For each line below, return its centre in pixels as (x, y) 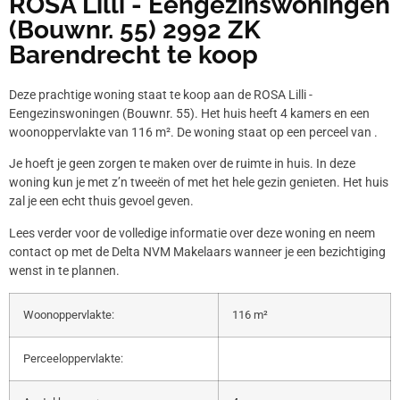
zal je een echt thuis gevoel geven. (101, 201)
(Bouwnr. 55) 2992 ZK (135, 29)
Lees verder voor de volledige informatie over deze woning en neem (192, 233)
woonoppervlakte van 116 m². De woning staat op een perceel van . (193, 132)
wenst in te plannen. (64, 270)
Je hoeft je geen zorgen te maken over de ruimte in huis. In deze (182, 164)
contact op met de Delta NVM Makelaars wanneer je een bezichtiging (197, 251)
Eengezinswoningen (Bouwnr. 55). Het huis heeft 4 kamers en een (189, 113)
